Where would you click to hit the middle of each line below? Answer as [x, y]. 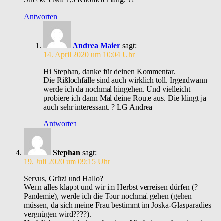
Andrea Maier [96, 46]
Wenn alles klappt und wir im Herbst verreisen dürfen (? [111, 187]
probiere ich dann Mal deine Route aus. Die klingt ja [125, 98]
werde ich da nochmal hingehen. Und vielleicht [117, 89]
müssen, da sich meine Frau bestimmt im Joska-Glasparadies [117, 205]
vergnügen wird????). [57, 214]
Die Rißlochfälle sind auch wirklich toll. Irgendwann [125, 80]
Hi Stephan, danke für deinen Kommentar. [109, 72]
